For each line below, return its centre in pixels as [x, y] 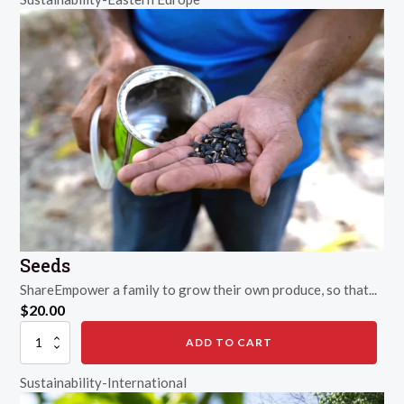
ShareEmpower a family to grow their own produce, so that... [199, 289]
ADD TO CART [230, 342]
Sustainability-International [104, 383]
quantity [39, 352]
